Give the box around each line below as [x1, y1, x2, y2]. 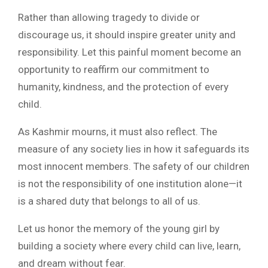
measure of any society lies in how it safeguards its [18, 143, 249, 156]
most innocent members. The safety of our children [18, 160, 249, 173]
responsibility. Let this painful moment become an [18, 46, 241, 59]
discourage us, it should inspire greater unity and [18, 29, 236, 41]
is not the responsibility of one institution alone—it [18, 178, 242, 190]
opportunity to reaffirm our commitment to [18, 63, 209, 76]
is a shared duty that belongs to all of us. [18, 195, 200, 208]
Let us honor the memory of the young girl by [18, 223, 220, 235]
